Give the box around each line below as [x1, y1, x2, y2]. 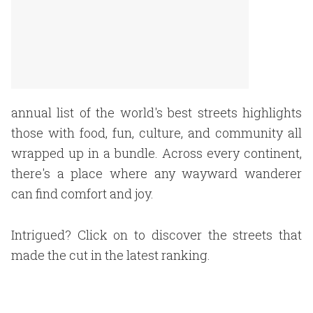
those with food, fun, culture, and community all [11, 124, 302, 141]
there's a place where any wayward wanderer [11, 165, 302, 182]
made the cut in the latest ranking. [11, 247, 210, 263]
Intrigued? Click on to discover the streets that [11, 226, 302, 243]
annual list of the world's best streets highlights [11, 104, 302, 121]
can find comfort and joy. [11, 185, 154, 202]
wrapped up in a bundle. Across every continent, [11, 145, 302, 161]
